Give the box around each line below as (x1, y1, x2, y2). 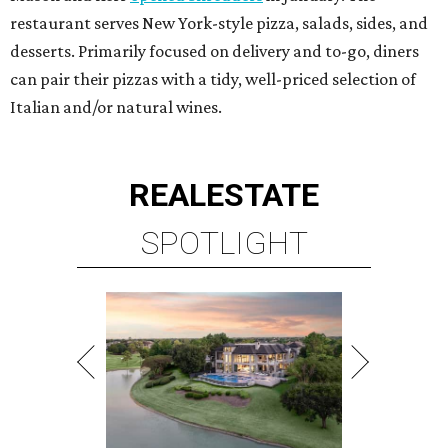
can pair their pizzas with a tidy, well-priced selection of (10, 69, 416, 90)
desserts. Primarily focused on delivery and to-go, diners (10, 41, 419, 62)
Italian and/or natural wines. (10, 97, 222, 118)
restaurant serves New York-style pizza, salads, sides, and (10, 13, 428, 34)
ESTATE (206, 176, 319, 215)
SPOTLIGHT (140, 224, 308, 263)
